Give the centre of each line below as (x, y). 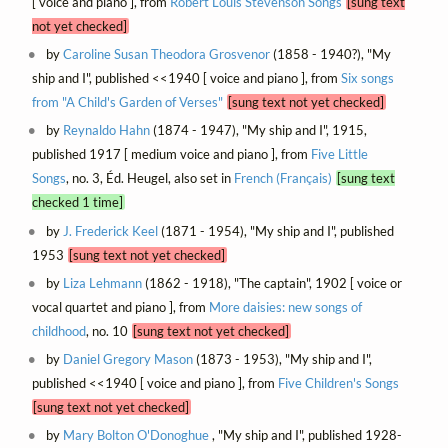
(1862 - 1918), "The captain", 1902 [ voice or (272, 282)
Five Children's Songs (338, 382)
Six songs (367, 78)
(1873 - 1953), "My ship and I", (283, 358)
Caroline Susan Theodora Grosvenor (167, 54)
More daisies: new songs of (285, 306)
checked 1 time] (77, 202)
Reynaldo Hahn (107, 130)
